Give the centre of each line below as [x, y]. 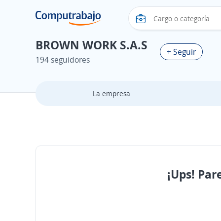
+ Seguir [181, 52]
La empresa [111, 93]
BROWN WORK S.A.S [92, 45]
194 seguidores [63, 60]
